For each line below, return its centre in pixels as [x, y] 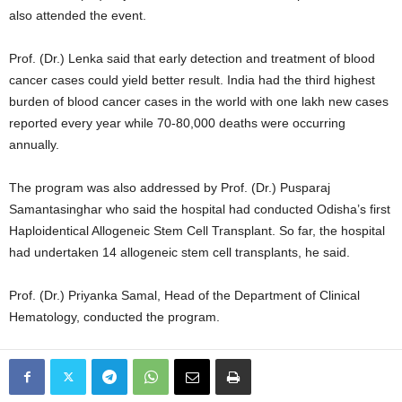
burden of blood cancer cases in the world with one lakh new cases [199, 102]
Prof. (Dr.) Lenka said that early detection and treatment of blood [192, 59]
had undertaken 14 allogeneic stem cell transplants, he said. [179, 253]
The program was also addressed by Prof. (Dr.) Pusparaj [170, 188]
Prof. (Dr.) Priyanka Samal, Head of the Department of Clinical [184, 296]
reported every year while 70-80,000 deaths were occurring [177, 123]
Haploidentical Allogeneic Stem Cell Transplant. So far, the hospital [197, 231]
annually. [34, 145]
